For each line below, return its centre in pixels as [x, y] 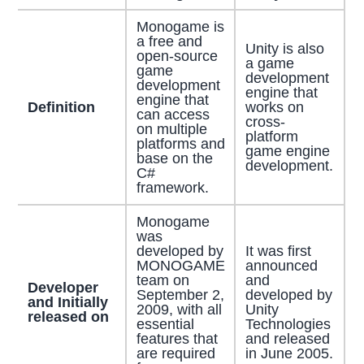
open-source [177, 56]
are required [175, 353]
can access [173, 114]
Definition [61, 107]
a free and [169, 41]
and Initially [67, 302]
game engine [287, 151]
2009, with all [179, 309]
